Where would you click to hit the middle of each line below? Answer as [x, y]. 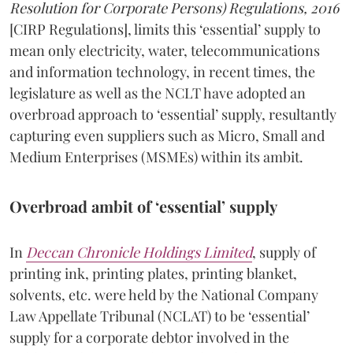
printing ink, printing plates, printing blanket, [153, 273]
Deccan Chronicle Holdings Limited [139, 252]
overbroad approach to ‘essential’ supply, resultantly [173, 114]
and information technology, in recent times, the [162, 71]
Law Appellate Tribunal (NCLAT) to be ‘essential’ [160, 316]
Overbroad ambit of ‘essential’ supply [143, 206]
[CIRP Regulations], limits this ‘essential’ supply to [165, 29]
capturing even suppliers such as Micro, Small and [167, 135]
